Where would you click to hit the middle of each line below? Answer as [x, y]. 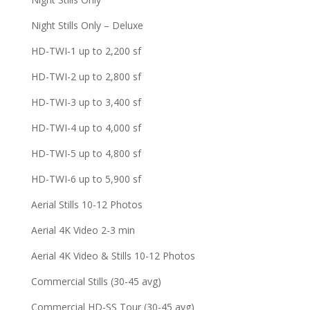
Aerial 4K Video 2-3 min [83, 230]
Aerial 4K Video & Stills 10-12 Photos [113, 256]
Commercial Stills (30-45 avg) [96, 281]
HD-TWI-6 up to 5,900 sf [86, 179]
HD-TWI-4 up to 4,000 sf [86, 128]
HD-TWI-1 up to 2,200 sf [86, 51]
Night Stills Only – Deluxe [87, 25]
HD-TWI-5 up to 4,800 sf [86, 153]
